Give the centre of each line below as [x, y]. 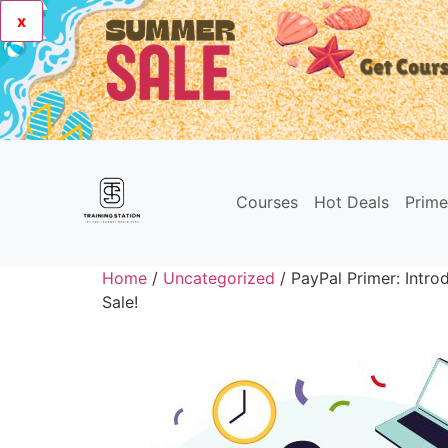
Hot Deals [351, 202]
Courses [267, 202]
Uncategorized [219, 278]
